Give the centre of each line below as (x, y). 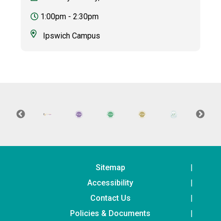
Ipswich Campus (72, 36)
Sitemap (110, 167)
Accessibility (110, 183)
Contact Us (110, 198)
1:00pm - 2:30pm (69, 16)
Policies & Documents (110, 213)
